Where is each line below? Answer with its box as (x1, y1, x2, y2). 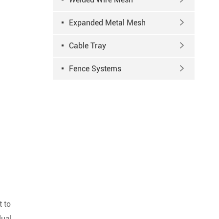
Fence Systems (69, 64, 121, 73)
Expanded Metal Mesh (69, 18, 146, 27)
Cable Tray (69, 41, 106, 50)
